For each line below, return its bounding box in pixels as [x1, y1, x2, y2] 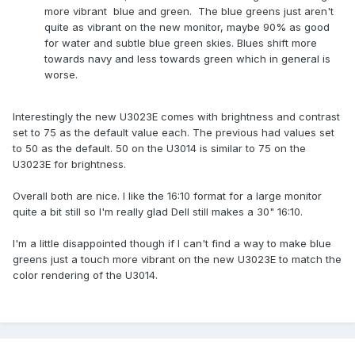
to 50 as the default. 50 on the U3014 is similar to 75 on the [13, 142, 306, 155]
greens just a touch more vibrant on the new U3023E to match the [13, 253, 342, 266]
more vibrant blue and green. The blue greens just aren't [44, 5, 334, 18]
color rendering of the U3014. [13, 269, 158, 282]
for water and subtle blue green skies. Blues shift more [44, 36, 317, 50]
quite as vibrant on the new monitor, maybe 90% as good [44, 21, 330, 34]
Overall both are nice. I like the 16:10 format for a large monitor [13, 189, 322, 203]
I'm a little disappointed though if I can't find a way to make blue [13, 237, 331, 250]
